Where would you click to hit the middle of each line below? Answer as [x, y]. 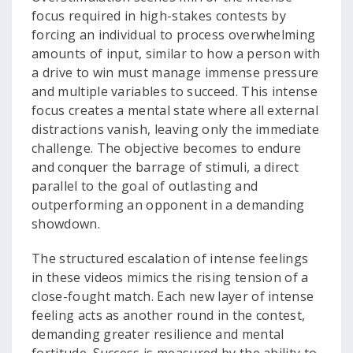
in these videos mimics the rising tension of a [170, 277]
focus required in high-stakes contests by [159, 16]
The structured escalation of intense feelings [170, 258]
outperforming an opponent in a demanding [168, 205]
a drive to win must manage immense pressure [175, 72]
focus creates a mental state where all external [175, 110]
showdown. [66, 224]
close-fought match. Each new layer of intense [173, 296]
